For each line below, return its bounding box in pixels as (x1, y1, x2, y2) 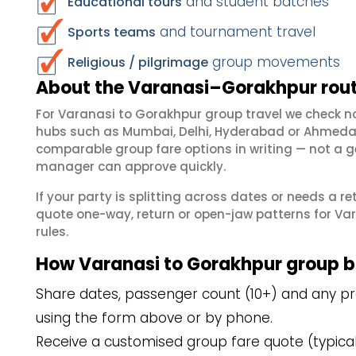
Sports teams (68, 23, 156, 41)
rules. (36, 223, 68, 240)
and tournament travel (156, 22, 315, 41)
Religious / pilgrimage (68, 53, 208, 72)
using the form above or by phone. (36, 308, 273, 327)
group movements (208, 52, 340, 72)
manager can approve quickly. (36, 158, 226, 175)
